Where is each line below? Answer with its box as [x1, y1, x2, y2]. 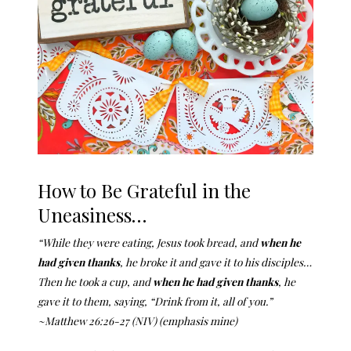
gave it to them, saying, [38, 293, 150, 308]
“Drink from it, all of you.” [150, 293, 273, 308]
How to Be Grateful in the [38, 177, 251, 203]
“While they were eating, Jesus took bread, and [38, 234, 260, 249]
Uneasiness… [38, 201, 147, 227]
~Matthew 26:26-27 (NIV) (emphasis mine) [38, 313, 237, 327]
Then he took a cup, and [38, 273, 153, 288]
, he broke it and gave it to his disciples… [120, 254, 312, 269]
